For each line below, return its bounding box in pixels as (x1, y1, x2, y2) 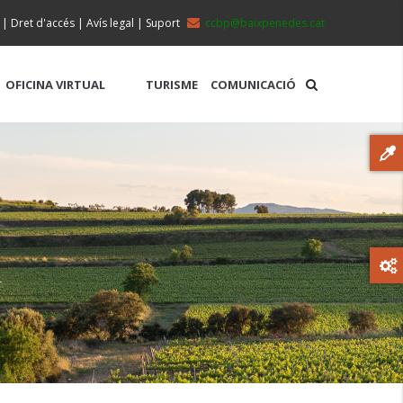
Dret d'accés (11, 15, 75, 31)
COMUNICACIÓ (210, 76, 297, 93)
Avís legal (86, 15, 134, 31)
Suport (146, 15, 180, 31)
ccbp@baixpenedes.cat (205, 15, 325, 31)
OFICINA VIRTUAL (4, 76, 105, 93)
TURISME (146, 76, 199, 93)
